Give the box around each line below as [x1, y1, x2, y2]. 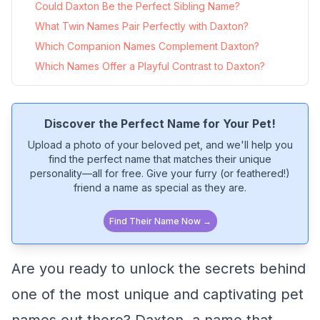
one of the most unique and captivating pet [11, 286, 304, 303]
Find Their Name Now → [109, 216, 211, 226]
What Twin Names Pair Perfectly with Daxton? [35, 20, 249, 32]
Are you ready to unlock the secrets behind [11, 260, 306, 277]
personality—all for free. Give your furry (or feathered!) [30, 167, 290, 179]
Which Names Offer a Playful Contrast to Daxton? [35, 60, 265, 72]
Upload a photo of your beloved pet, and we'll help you [27, 139, 293, 151]
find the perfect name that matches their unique [49, 153, 271, 165]
